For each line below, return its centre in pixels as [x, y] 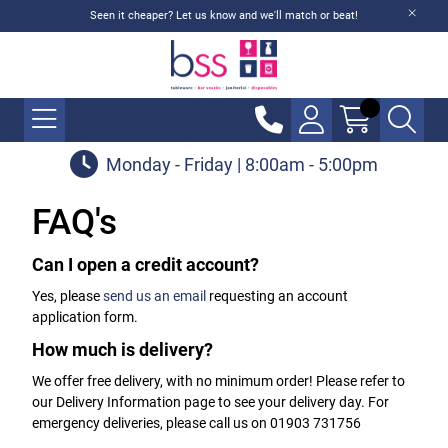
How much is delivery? [122, 349]
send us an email [154, 296]
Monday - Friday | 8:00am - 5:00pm [242, 164]
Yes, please [67, 296]
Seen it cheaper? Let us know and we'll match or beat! [224, 15]
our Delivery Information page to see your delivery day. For [210, 402]
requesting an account [277, 296]
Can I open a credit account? [145, 264]
